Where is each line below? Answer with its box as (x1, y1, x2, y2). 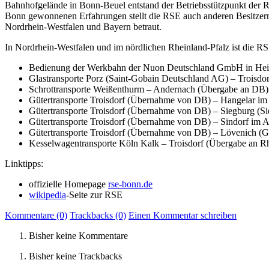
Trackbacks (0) (70, 210, 126, 220)
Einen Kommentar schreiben (128, 210, 237, 220)
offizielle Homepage (29, 178, 108, 189)
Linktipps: (5, 158, 43, 169)
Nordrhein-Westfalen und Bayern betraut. (5, 21, 162, 32)
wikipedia (29, 189, 66, 200)
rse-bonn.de (108, 178, 153, 189)
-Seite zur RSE (66, 189, 122, 200)
